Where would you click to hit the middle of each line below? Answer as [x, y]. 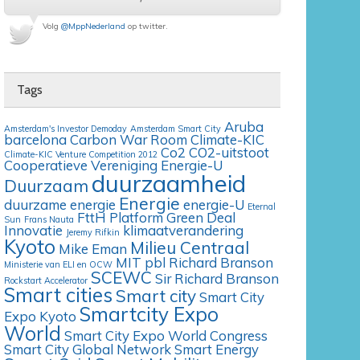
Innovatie [34, 231]
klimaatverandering [184, 231]
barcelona [36, 140]
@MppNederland [94, 27]
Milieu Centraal [190, 248]
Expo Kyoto [41, 317]
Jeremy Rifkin [93, 233]
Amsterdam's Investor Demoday [66, 129]
